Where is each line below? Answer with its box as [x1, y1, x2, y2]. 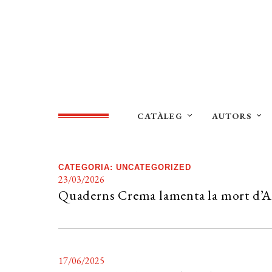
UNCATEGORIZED [116, 163, 191, 172]
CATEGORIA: [58, 163, 116, 172]
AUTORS [212, 110, 252, 122]
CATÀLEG [137, 110, 183, 122]
